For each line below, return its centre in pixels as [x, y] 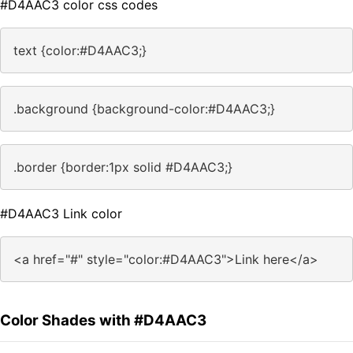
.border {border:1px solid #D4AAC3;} [123, 167]
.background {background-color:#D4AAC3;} [144, 109]
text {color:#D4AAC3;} [80, 51]
